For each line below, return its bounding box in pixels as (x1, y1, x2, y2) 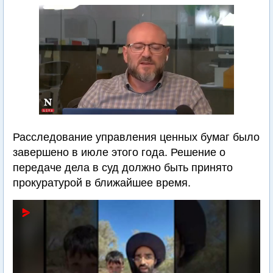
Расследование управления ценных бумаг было (13, 131, 260, 143)
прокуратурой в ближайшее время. (13, 177, 191, 189)
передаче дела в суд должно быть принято (13, 161, 233, 174)
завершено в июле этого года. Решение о (13, 146, 225, 158)
